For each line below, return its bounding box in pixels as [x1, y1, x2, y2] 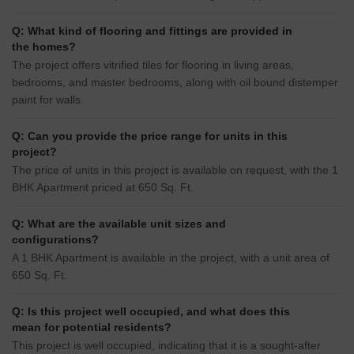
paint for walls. [12, 93, 84, 107]
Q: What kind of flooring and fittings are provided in [12, 24, 292, 38]
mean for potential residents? [12, 321, 171, 334]
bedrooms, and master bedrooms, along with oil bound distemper [12, 76, 338, 89]
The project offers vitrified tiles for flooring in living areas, [12, 58, 294, 72]
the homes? [12, 40, 76, 54]
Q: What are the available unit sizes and [12, 217, 226, 231]
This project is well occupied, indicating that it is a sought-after [12, 339, 321, 352]
